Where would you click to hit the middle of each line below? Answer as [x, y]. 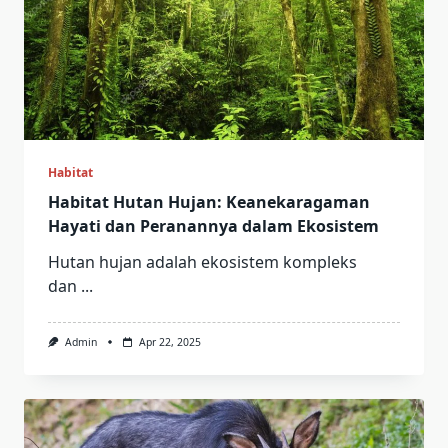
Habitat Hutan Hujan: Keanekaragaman [209, 201]
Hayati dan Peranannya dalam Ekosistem [213, 225]
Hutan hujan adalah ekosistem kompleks [202, 261]
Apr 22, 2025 [169, 341]
